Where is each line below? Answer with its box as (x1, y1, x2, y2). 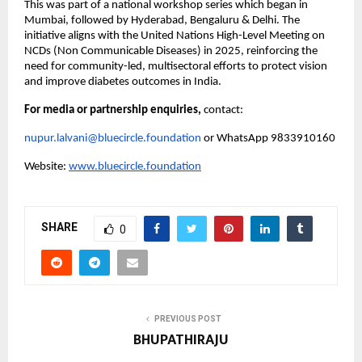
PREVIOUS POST (154, 314, 221, 323)
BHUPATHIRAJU (133, 327, 229, 352)
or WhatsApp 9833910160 (201, 132, 335, 145)
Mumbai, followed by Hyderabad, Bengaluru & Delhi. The (24, 14, 300, 27)
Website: (24, 160, 66, 173)
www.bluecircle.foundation (69, 160, 201, 173)
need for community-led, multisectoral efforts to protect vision (24, 60, 327, 73)
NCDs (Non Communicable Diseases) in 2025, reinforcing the (24, 44, 318, 57)
